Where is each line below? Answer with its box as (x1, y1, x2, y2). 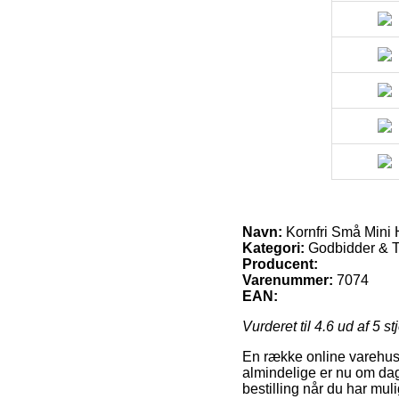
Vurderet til (242, 318, 314, 334)
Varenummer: (242, 272, 333, 288)
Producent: (242, 256, 318, 272)
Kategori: (242, 240, 305, 256)
